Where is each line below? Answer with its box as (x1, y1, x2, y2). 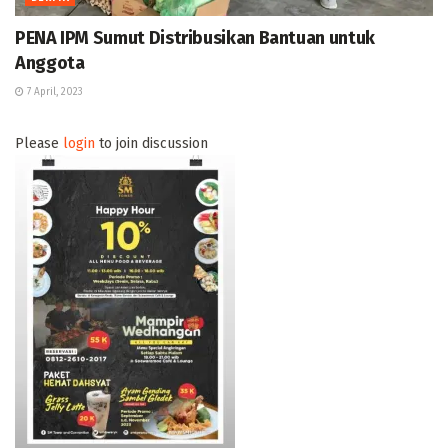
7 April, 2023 (24, 86, 83, 99)
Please (15, 135, 63, 153)
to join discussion (95, 135, 208, 153)
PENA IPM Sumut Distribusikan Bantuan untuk (15, 27, 375, 50)
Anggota (15, 52, 85, 75)
